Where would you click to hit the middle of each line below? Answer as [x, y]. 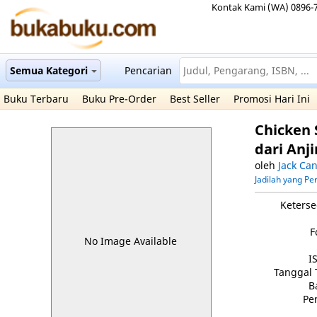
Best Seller [195, 99]
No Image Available [131, 241]
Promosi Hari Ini [272, 99]
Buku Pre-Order [119, 99]
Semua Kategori [49, 70]
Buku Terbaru [36, 99]
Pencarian [148, 70]
